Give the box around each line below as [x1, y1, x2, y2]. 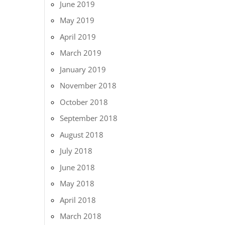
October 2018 [60, 96, 108, 107]
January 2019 [60, 64, 106, 74]
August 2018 [60, 129, 104, 140]
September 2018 [60, 113, 118, 123]
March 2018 [60, 211, 102, 221]
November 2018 [60, 80, 117, 90]
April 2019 [60, 31, 96, 42]
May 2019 [60, 15, 95, 25]
